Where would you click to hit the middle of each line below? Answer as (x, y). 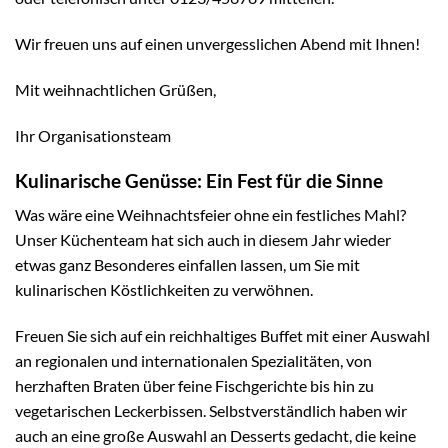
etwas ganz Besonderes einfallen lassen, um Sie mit (187, 265)
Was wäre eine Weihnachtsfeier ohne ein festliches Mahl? (210, 215)
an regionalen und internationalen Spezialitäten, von (193, 360)
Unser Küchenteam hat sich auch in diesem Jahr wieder (203, 240)
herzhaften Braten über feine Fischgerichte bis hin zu (194, 385)
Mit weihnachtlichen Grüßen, (115, 90)
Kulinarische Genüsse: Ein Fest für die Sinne (199, 180)
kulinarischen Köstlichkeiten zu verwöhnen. (164, 290)
